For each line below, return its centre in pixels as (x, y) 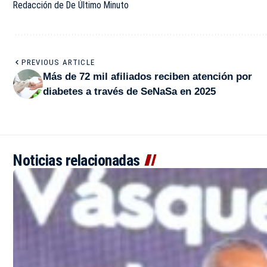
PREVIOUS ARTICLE (58, 62)
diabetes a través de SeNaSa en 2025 (129, 91)
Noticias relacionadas (77, 160)
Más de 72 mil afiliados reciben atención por (148, 76)
